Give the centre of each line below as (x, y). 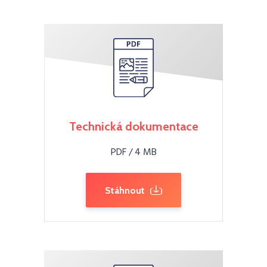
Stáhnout (125, 191)
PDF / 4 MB (133, 153)
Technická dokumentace (133, 126)
